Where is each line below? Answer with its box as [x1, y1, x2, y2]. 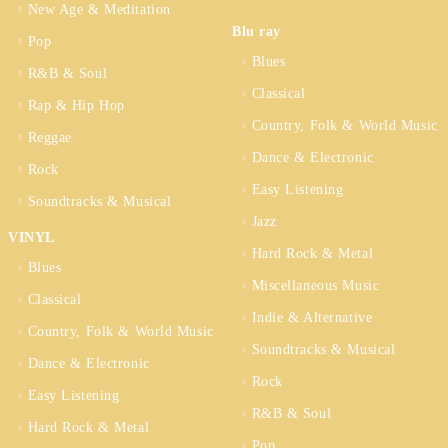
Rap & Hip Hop [27, 98, 125, 113]
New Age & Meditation [27, 2, 171, 17]
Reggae [27, 130, 72, 145]
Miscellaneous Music [251, 278, 380, 293]
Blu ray [232, 24, 281, 39]
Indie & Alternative [251, 310, 373, 325]
